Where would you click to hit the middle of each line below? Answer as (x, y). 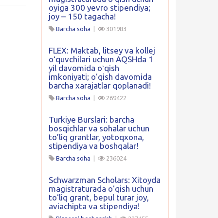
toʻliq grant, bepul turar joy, (99, 197)
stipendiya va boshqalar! (93, 146)
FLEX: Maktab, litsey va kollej (102, 50)
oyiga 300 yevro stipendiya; (99, 8)
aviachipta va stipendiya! (94, 206)
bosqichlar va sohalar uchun (99, 128)
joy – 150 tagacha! (82, 16)
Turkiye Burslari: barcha (91, 119)
